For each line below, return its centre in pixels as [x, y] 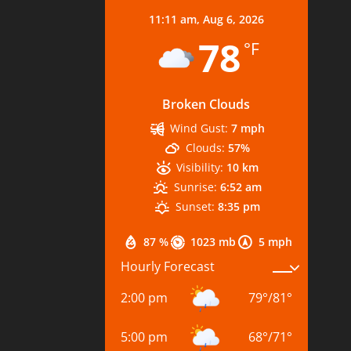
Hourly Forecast [168, 267]
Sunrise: [195, 186]
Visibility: [200, 167]
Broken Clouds [206, 104]
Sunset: [195, 206]
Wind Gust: [199, 128]
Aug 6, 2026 [233, 19]
